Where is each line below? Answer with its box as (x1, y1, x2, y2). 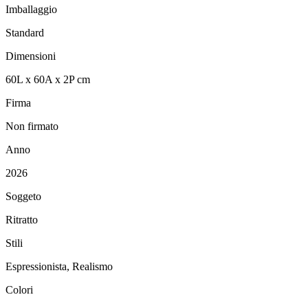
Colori (5, 284, 33, 296)
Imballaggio (5, 3, 57, 16)
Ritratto (5, 214, 38, 226)
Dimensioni (5, 50, 56, 63)
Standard (5, 27, 44, 39)
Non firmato (5, 120, 58, 133)
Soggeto (5, 190, 41, 203)
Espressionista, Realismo (5, 261, 113, 273)
